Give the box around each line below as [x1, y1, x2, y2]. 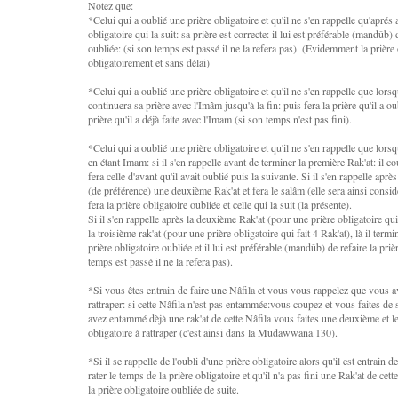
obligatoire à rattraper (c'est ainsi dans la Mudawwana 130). [88, 325, 338, 339]
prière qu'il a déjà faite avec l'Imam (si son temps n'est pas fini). [88, 112, 352, 126]
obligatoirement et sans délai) [88, 55, 210, 69]
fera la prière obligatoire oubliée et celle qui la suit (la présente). [88, 197, 352, 211]
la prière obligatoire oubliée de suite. [88, 382, 239, 396]
